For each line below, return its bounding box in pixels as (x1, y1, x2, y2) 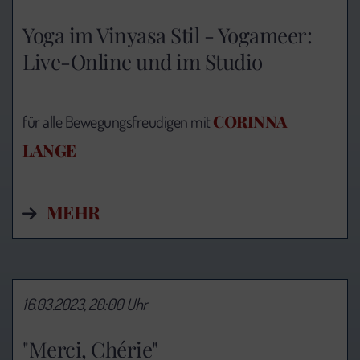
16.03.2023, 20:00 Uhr (22, 293, 148, 315)
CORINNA (213, 110, 288, 133)
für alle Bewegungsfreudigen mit (22, 111, 213, 133)
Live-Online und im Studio (22, 47, 263, 76)
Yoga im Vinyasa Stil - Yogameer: (22, 21, 312, 50)
